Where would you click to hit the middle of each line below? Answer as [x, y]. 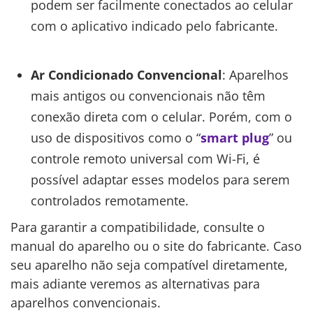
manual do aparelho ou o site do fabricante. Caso [156, 246]
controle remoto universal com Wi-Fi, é [145, 159]
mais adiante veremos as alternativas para [135, 284]
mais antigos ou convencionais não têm [148, 96]
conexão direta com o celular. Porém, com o [161, 117]
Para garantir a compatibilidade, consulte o [138, 227]
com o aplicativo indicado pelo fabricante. [154, 26]
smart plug [234, 138]
